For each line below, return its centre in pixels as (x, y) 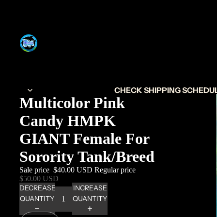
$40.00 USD (73, 170)
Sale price (35, 170)
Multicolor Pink (72, 102)
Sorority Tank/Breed (87, 156)
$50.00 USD (39, 178)
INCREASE (90, 188)
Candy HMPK (68, 120)
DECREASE (38, 188)
